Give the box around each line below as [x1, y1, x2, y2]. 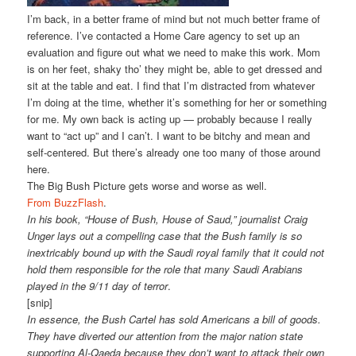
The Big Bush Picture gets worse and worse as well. [27, 178, 268, 194]
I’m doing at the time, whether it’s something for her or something [27, 95, 327, 110]
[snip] [27, 295, 53, 311]
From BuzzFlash [27, 195, 104, 211]
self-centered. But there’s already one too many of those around [27, 145, 321, 161]
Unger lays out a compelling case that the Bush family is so [27, 228, 303, 244]
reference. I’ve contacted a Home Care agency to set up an [27, 28, 300, 44]
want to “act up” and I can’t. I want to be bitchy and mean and [27, 128, 311, 144]
